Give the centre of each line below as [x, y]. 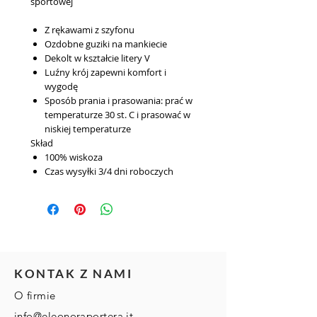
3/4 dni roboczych [135, 171]
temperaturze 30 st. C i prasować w [117, 115]
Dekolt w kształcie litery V [97, 58]
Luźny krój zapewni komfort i [105, 72]
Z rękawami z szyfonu [90, 30]
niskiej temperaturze [88, 129]
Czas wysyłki [70, 171]
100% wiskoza [74, 157]
